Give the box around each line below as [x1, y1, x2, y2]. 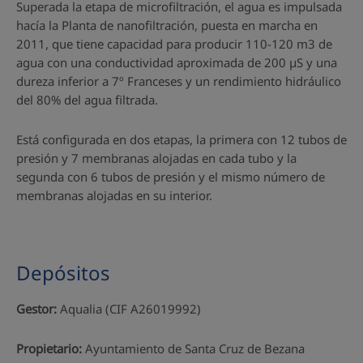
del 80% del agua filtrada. [16, 91, 158, 108]
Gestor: [16, 300, 57, 317]
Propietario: [16, 340, 82, 357]
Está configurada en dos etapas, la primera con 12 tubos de [16, 130, 347, 147]
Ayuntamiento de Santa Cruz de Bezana [82, 340, 305, 357]
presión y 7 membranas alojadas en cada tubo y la [16, 149, 297, 166]
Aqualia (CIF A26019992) [57, 300, 201, 317]
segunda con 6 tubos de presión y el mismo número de [16, 168, 325, 185]
